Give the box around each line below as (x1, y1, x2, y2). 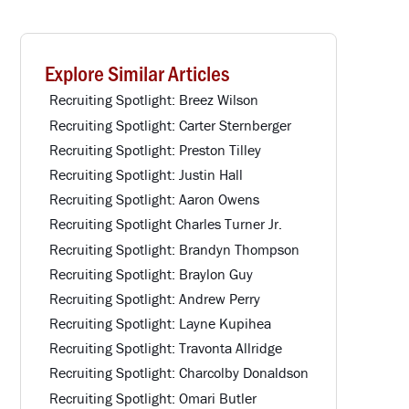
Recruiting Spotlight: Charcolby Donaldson (48, 363, 309, 383)
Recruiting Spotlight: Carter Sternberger (48, 115, 291, 134)
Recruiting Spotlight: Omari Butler (48, 388, 257, 407)
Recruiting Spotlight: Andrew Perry (48, 288, 260, 308)
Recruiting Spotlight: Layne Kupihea (48, 314, 271, 333)
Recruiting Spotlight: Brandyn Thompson (48, 239, 299, 258)
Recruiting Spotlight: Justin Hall (48, 164, 243, 184)
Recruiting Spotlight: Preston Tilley (48, 140, 261, 159)
